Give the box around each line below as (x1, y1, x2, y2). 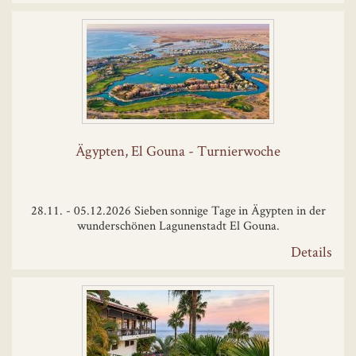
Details (291, 242, 332, 261)
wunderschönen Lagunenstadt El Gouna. (76, 217, 280, 234)
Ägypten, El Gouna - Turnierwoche (75, 140, 281, 160)
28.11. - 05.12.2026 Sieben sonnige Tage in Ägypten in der (30, 202, 326, 219)
